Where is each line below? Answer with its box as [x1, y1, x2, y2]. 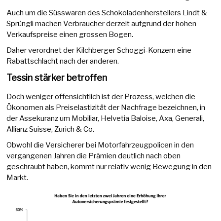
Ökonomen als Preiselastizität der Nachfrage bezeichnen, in [6, 103, 206, 112]
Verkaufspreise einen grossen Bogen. [6, 30, 134, 39]
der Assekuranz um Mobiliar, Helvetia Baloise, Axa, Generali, [6, 114, 205, 123]
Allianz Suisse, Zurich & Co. [6, 125, 95, 134]
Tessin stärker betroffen [6, 73, 108, 83]
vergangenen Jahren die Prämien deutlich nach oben [6, 151, 181, 161]
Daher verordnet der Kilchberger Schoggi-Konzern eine [6, 46, 192, 55]
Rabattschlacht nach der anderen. [6, 57, 119, 66]
